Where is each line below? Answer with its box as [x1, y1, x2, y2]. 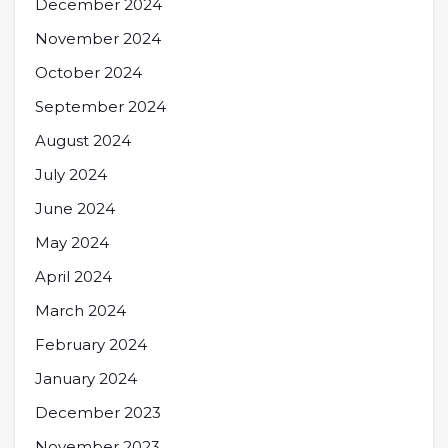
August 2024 [35, 131, 131, 150]
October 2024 [35, 63, 142, 82]
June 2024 [35, 199, 115, 218]
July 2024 [35, 165, 107, 184]
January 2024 [35, 369, 137, 388]
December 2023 [35, 403, 161, 422]
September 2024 [35, 97, 166, 116]
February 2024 [35, 335, 147, 354]
